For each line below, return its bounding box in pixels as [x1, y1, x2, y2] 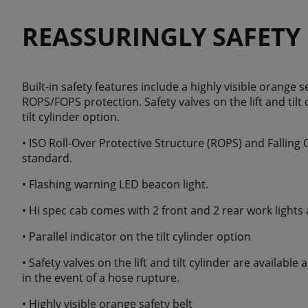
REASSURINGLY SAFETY [22, 20, 300, 54]
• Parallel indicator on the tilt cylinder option [22, 229, 251, 245]
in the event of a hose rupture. [22, 270, 179, 286]
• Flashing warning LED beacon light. [22, 177, 208, 192]
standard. [22, 151, 72, 166]
